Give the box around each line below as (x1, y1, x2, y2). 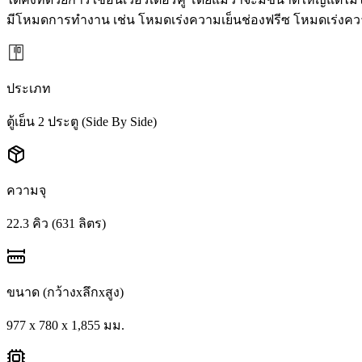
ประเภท (6, 81, 51, 95)
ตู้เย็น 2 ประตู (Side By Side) (6, 114, 157, 128)
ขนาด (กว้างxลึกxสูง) (6, 284, 124, 299)
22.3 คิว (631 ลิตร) (6, 216, 106, 230)
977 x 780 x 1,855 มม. (6, 318, 124, 332)
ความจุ (6, 183, 46, 197)
